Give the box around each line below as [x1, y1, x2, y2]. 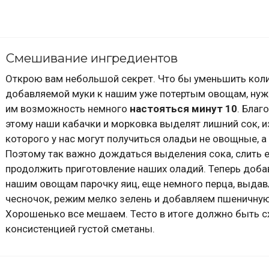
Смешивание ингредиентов [5, 50, 178, 66]
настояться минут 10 [130, 103, 237, 115]
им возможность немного [5, 103, 130, 115]
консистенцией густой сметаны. [5, 223, 155, 235]
